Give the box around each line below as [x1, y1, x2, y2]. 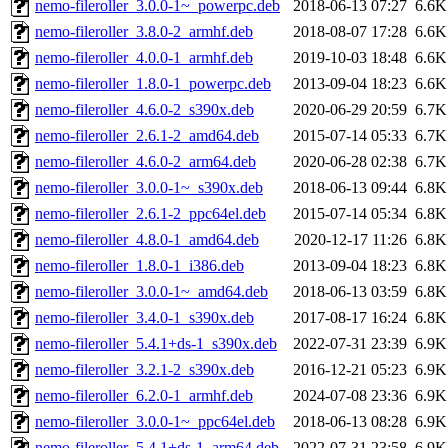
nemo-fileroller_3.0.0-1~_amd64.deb [35, 283, 268, 301]
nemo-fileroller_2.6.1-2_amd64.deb [35, 127, 259, 145]
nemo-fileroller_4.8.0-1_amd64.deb [35, 231, 259, 249]
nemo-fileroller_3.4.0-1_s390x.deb [35, 309, 254, 327]
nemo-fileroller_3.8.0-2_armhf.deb [35, 23, 253, 41]
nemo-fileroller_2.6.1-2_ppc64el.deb [35, 205, 266, 223]
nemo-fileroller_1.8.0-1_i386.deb [35, 257, 244, 275]
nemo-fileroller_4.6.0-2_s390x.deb [35, 101, 254, 119]
